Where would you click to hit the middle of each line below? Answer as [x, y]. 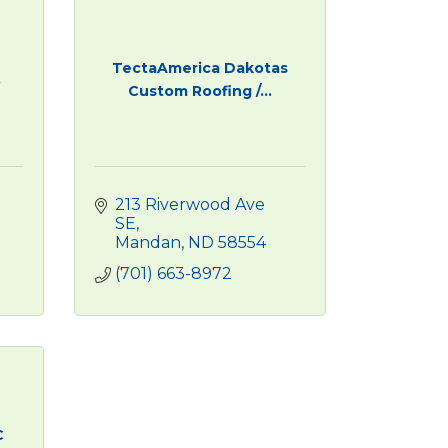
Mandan [147, 242]
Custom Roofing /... [199, 90]
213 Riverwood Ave [189, 204]
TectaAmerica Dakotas [199, 67]
